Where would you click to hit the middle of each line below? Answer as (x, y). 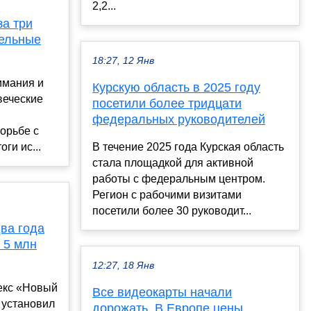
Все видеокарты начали (162, 293)
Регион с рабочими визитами (167, 195)
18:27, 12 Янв (123, 61)
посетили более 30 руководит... (172, 211)
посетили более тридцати (167, 104)
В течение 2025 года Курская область (188, 147)
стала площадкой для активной (173, 163)
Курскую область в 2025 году (176, 88)
